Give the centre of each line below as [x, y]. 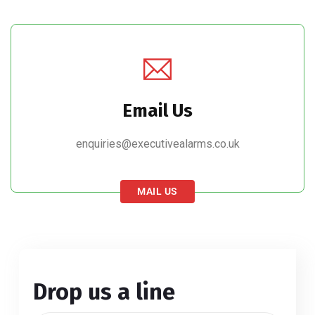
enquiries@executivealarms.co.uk [157, 144]
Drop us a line [104, 292]
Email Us [157, 111]
